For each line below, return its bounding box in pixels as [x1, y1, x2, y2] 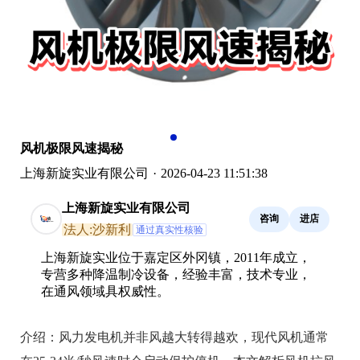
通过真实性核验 [136, 223, 203, 235]
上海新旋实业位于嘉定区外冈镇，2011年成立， [41, 250, 311, 264]
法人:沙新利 [63, 222, 131, 236]
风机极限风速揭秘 [20, 141, 123, 155]
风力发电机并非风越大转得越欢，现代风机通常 [59, 329, 329, 344]
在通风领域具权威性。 [41, 284, 170, 298]
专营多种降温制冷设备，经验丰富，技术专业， [41, 267, 311, 281]
